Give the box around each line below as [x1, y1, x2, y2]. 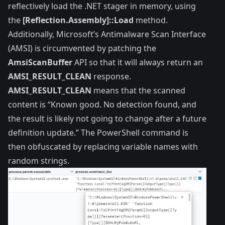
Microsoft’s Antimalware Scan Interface [56, 28, 206, 40]
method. [134, 14, 168, 26]
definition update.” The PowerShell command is [8, 127, 188, 138]
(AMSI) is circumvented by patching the [8, 42, 156, 54]
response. [91, 70, 131, 82]
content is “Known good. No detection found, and [8, 98, 196, 110]
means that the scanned [91, 84, 185, 96]
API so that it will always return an [72, 56, 203, 68]
